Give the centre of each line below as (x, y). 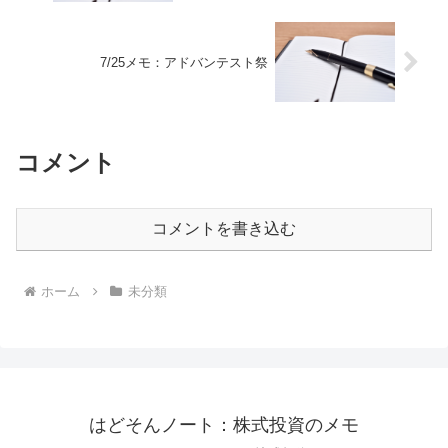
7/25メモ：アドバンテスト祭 (184, 62)
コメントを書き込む (224, 229)
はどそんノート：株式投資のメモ (224, 424)
